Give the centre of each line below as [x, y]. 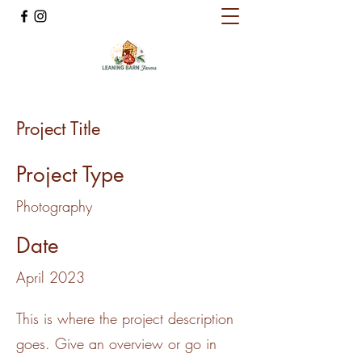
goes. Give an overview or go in [116, 343]
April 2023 [51, 277]
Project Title [58, 128]
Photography [54, 206]
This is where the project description [125, 318]
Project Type [70, 175]
